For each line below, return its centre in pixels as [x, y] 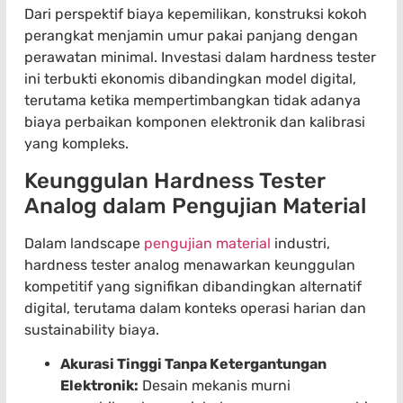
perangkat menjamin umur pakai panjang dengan [191, 36]
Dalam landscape [84, 243]
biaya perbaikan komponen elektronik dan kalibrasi [195, 122]
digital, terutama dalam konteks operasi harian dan [195, 308]
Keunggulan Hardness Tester [175, 180]
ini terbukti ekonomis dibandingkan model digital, [190, 79]
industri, [300, 243]
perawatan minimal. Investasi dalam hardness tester [200, 58]
